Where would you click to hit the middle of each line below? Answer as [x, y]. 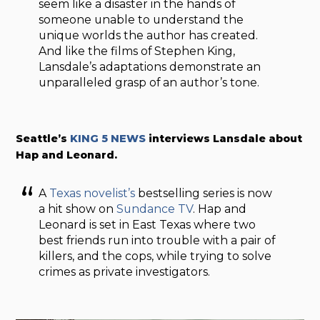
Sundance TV [155, 209]
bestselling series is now [205, 193]
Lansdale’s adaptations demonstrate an [150, 67]
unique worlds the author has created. [149, 36]
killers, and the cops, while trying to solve [155, 256]
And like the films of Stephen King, [137, 51]
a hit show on [78, 209]
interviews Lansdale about [224, 138]
